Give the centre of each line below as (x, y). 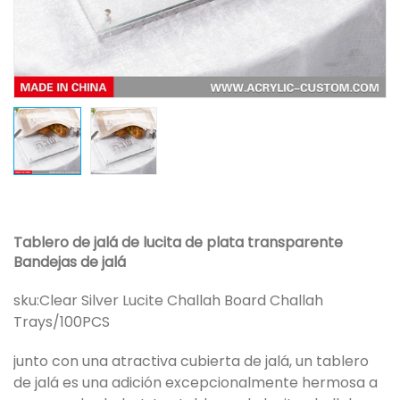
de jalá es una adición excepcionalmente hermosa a (196, 382)
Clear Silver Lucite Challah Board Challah (181, 300)
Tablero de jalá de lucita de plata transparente (178, 242)
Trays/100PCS (62, 321)
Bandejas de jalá (70, 262)
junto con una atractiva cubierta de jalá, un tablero (191, 361)
